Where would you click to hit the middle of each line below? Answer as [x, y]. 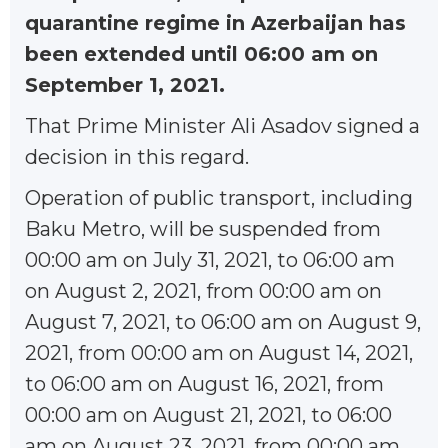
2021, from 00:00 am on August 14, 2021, [219, 352]
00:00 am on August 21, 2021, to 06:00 [208, 414]
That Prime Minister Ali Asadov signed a [222, 125]
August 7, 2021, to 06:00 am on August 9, [223, 321]
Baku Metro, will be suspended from [203, 228]
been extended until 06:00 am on [201, 53]
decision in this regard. [137, 156]
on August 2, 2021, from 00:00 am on [203, 290]
